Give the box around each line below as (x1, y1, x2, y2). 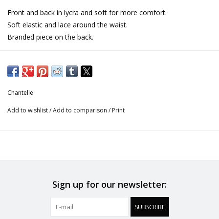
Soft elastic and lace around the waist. (7, 20, 128, 30)
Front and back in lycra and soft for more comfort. (7, 8, 167, 18)
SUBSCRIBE (134, 203, 165, 212)
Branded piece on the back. (7, 32, 93, 42)
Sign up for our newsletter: (52, 178, 167, 191)
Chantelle (7, 88, 33, 97)
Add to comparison (53, 106, 109, 115)
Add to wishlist (7, 106, 49, 115)
